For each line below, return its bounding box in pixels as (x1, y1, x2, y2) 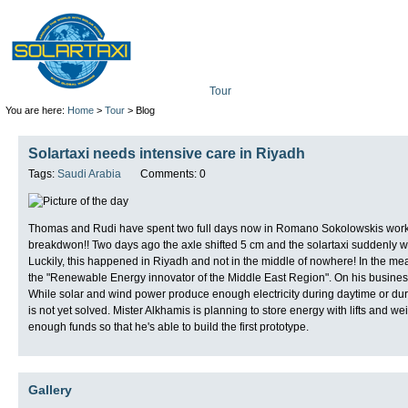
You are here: (5, 105, 67, 116)
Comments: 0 (140, 167, 206, 180)
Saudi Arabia (57, 167, 121, 180)
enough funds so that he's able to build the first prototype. (28, 320, 309, 333)
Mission (284, 85, 322, 97)
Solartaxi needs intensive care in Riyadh (28, 146, 305, 161)
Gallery (28, 382, 72, 397)
